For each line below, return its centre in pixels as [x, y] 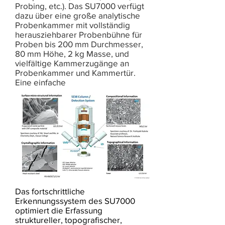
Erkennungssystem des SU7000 [75, 201]
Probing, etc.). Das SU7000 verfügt [80, 6]
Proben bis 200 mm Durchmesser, [79, 44]
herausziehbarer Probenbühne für [79, 34]
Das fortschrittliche [50, 191]
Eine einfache [40, 82]
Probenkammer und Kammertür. [75, 73]
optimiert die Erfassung [59, 210]
